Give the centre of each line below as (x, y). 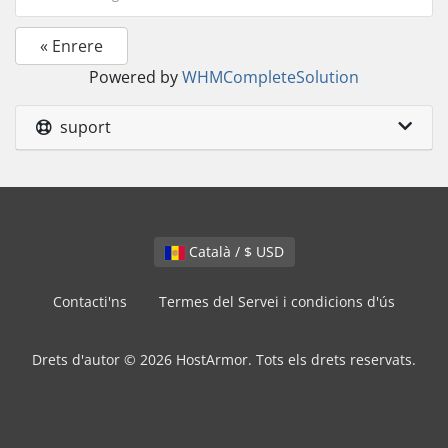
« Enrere (71, 46)
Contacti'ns (90, 301)
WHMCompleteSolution (270, 77)
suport (81, 127)
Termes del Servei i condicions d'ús (277, 301)
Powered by (135, 77)
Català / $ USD (269, 251)
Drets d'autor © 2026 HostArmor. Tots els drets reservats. (224, 359)
